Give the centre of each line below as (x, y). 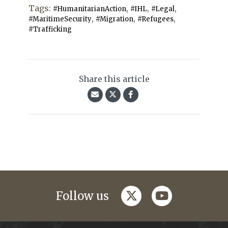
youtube (175, 193)
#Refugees (155, 19)
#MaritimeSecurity (60, 19)
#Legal (163, 9)
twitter (141, 193)
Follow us (82, 196)
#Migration (115, 19)
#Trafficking (50, 30)
